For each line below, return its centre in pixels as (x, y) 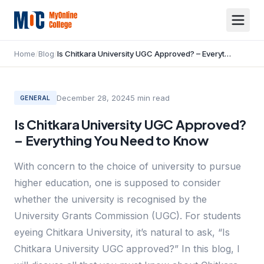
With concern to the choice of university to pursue (128, 166)
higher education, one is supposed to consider (118, 183)
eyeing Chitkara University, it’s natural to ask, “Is (122, 232)
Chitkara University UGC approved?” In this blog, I (127, 249)
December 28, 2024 (93, 98)
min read (152, 98)
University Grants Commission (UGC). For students (128, 216)
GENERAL (35, 98)
